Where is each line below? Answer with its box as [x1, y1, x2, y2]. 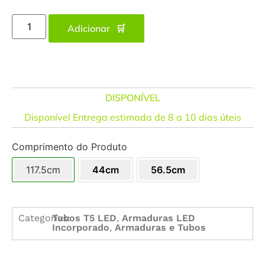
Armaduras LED [122, 212, 196, 224]
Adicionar [67, 22, 111, 35]
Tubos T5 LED [52, 212, 117, 224]
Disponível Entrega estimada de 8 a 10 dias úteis [24, 111, 241, 124]
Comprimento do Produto [12, 141, 127, 153]
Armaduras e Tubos [115, 222, 206, 234]
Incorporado [52, 222, 110, 234]
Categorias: [18, 212, 70, 224]
